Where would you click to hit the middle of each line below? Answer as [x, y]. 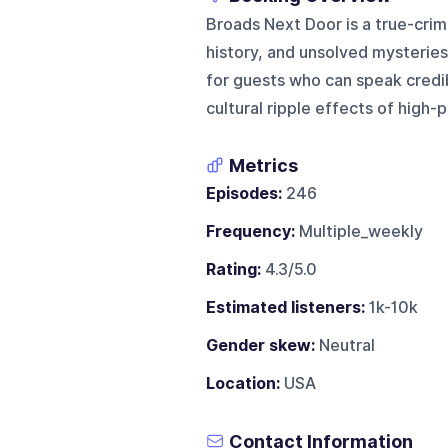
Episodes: [243, 193]
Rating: [233, 269]
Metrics [263, 165]
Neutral [344, 345]
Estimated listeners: [285, 307]
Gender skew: [260, 345]
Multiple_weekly [358, 231]
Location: [242, 383]
